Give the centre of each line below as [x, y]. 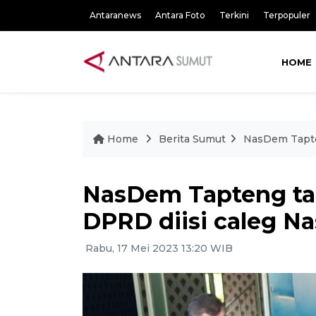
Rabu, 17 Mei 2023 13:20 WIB [158, 248]
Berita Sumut [192, 139]
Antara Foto [180, 15]
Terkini [234, 15]
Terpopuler [287, 15]
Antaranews [115, 15]
